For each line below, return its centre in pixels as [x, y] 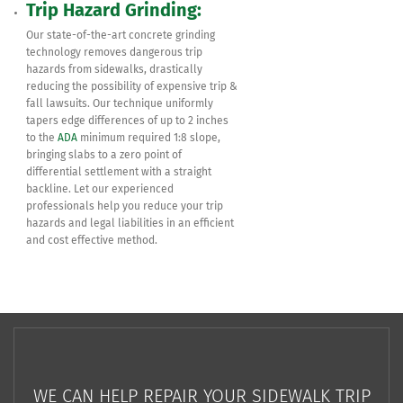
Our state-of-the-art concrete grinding [121, 36]
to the [42, 138]
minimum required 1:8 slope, [149, 138]
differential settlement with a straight [119, 172]
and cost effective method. [92, 241]
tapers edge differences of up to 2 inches [128, 121]
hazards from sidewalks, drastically [115, 70]
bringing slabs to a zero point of [104, 155]
